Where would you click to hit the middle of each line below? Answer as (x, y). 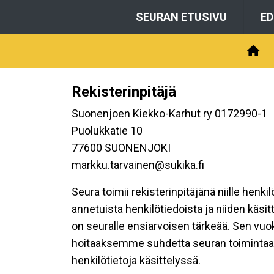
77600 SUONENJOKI (121, 148)
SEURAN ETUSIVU (181, 17)
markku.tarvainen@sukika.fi (138, 165)
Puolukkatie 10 (107, 131)
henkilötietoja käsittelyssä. (136, 260)
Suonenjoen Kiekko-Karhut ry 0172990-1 (169, 113)
